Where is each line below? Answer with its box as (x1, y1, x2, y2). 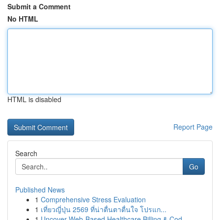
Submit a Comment (7, 1, 71, 11)
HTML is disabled (7, 94, 61, 104)
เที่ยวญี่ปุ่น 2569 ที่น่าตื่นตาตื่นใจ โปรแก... (41, 204, 166, 214)
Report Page (173, 122, 213, 132)
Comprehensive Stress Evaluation (41, 194, 146, 204)
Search (15, 148, 37, 158)
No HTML (7, 14, 38, 24)
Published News (15, 185, 65, 194)
